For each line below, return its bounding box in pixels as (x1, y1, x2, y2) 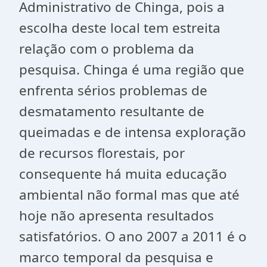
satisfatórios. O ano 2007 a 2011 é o (19, 227, 247, 246)
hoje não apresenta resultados (19, 206, 214, 225)
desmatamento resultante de (19, 102, 204, 120)
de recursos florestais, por (19, 144, 185, 162)
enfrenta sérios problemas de (19, 81, 207, 100)
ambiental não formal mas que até (19, 185, 240, 204)
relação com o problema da (19, 39, 194, 58)
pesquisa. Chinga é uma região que (19, 60, 244, 79)
